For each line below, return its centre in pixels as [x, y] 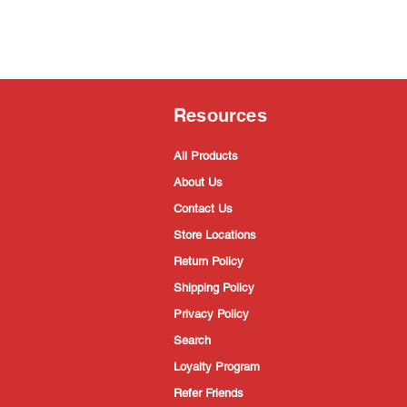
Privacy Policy [211, 313]
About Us [198, 182]
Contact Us [203, 208]
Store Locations [215, 234]
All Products [206, 155]
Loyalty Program [217, 366]
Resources [220, 115]
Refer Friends [208, 392]
